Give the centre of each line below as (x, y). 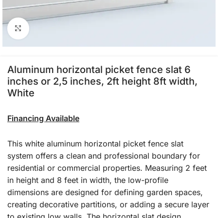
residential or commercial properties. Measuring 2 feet (107, 168)
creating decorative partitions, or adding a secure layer (108, 204)
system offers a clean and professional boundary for (104, 156)
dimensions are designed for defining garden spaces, (105, 192)
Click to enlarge (56, 29)
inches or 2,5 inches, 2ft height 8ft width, (102, 81)
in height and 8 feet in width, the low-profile (88, 180)
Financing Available (43, 118)
